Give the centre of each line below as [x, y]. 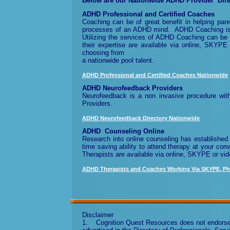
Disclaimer [98, 215]
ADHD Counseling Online [123, 131]
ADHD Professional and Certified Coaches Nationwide [155, 75]
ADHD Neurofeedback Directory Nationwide [141, 118]
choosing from [103, 53]
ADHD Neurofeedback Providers [132, 88]
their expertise [105, 45]
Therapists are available [119, 154]
